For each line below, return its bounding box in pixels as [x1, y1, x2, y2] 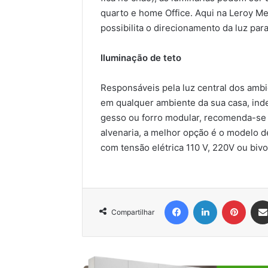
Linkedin [217, 194, 248, 205]
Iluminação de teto [100, 51, 181, 63]
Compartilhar [111, 207, 154, 217]
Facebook [188, 194, 224, 205]
